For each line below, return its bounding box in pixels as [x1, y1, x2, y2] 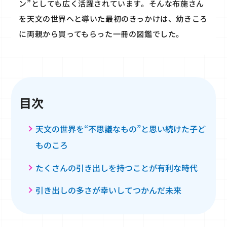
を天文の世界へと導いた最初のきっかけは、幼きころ [19, 13, 208, 24]
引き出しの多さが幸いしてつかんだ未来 [35, 184, 182, 197]
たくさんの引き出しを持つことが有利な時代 [35, 161, 198, 174]
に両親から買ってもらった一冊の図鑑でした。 [19, 28, 184, 39]
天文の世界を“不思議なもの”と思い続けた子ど [35, 122, 206, 135]
